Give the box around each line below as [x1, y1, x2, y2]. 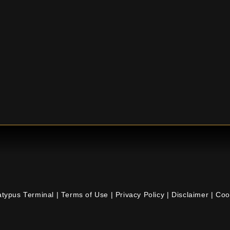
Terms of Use [61, 191, 111, 199]
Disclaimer [171, 191, 209, 199]
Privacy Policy [115, 191, 165, 199]
